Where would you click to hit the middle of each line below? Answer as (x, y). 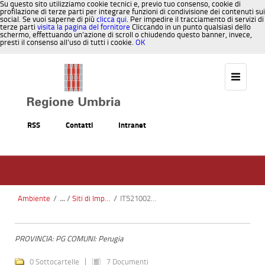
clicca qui (112, 19)
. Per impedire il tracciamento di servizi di (195, 19)
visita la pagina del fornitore (84, 27)
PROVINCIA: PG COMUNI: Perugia (69, 239)
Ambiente (34, 198)
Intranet (132, 125)
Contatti (79, 125)
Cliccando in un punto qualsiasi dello (190, 27)
